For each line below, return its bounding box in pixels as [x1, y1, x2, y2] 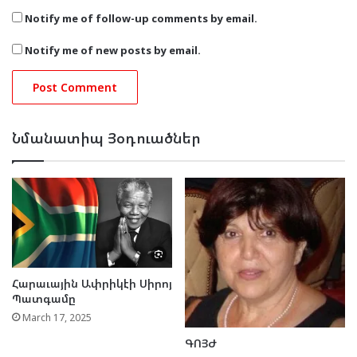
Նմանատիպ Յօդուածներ [12, 127, 201, 147]
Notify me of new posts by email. [25, 42, 201, 57]
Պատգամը [12, 290, 76, 306]
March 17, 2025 [22, 310, 92, 324]
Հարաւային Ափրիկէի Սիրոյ [12, 275, 172, 291]
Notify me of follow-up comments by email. [25, 10, 257, 25]
